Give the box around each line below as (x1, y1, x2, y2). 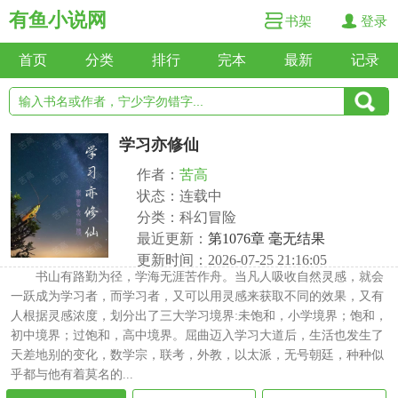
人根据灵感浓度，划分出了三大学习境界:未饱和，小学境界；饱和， (11, 309, 387, 322)
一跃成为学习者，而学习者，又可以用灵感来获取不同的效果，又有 (11, 290, 384, 303)
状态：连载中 (137, 188, 222, 203)
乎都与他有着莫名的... (11, 368, 133, 381)
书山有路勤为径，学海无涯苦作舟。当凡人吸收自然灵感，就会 (36, 270, 384, 283)
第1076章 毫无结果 (208, 231, 325, 246)
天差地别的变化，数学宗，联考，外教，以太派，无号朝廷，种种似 (11, 348, 384, 362)
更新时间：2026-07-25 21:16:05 (137, 252, 327, 267)
